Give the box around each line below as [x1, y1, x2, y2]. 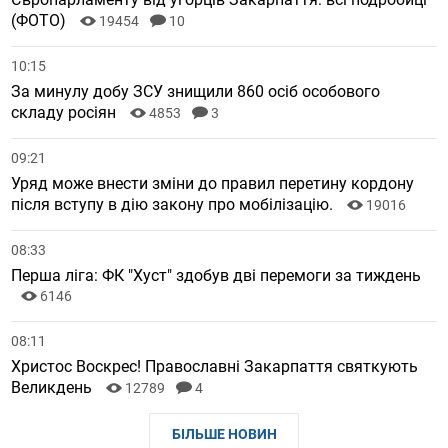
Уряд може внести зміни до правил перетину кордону [11, 174, 415, 194]
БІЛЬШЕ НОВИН [171, 426, 277, 443]
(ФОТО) [11, 11, 71, 31]
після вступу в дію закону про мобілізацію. [11, 195, 338, 215]
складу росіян [11, 103, 121, 123]
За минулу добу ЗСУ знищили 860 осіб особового [11, 82, 381, 102]
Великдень [11, 378, 97, 398]
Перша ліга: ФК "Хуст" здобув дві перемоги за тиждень [11, 266, 422, 286]
